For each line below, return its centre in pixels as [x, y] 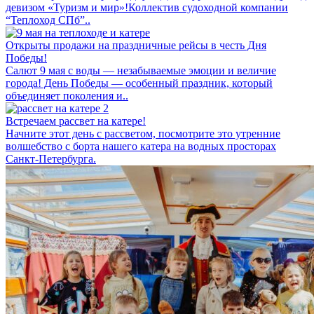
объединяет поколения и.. [67, 95]
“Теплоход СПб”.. [48, 20]
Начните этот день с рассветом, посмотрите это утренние [143, 133]
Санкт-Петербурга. [51, 158]
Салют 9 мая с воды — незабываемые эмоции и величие [141, 70]
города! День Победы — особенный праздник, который [139, 83]
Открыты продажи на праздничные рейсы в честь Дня [136, 45]
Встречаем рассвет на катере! [76, 121]
